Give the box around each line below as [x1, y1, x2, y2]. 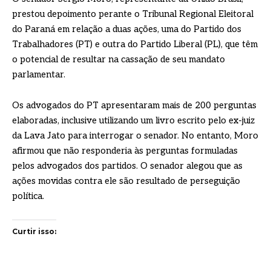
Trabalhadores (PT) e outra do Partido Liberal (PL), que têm [12, 39, 258, 50]
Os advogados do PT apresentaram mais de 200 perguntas [12, 100, 256, 111]
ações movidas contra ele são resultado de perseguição [12, 175, 240, 187]
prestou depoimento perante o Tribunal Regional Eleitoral [12, 8, 253, 20]
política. [12, 191, 44, 202]
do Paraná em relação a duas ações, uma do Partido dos [12, 24, 241, 35]
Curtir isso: [12, 227, 56, 237]
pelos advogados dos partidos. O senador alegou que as [12, 160, 243, 172]
